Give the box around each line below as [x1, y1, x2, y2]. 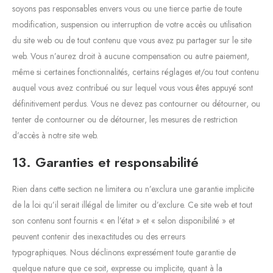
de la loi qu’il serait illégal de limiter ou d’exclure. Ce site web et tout [12, 198, 252, 211]
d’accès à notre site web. [12, 129, 98, 141]
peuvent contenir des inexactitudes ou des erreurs [12, 230, 185, 243]
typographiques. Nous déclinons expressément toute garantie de [12, 246, 236, 258]
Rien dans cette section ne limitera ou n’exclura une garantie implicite [12, 182, 254, 195]
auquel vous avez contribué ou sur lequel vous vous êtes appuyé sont [12, 81, 253, 94]
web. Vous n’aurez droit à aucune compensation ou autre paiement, [12, 49, 249, 62]
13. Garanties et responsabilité [12, 152, 199, 172]
